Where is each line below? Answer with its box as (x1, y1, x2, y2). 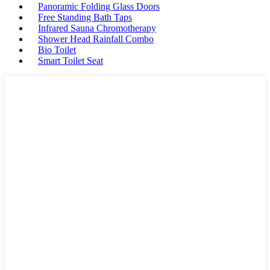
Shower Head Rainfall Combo (38, 34, 154, 44)
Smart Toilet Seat (38, 55, 103, 66)
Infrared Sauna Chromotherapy (38, 23, 156, 33)
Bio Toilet (38, 45, 76, 55)
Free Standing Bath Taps (38, 12, 132, 22)
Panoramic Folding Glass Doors (38, 1, 160, 11)
